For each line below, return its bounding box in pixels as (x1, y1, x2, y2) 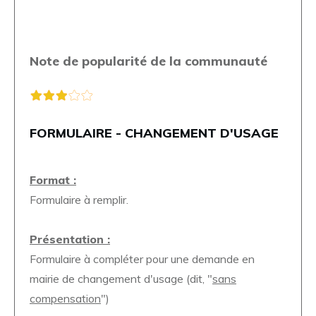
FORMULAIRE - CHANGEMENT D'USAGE (30, 124, 282, 141)
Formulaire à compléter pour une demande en (30, 251, 255, 266)
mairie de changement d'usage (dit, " (30, 271, 212, 286)
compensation (30, 291, 101, 305)
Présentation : (30, 231, 110, 246)
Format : (30, 172, 76, 187)
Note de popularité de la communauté (30, 52, 267, 69)
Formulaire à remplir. (30, 192, 128, 207)
